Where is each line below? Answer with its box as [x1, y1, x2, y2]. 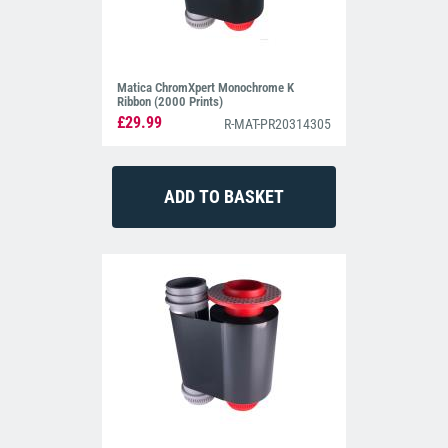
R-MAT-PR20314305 [223, 116, 331, 133]
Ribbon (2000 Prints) [117, 94, 224, 110]
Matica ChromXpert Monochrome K [117, 80, 295, 96]
